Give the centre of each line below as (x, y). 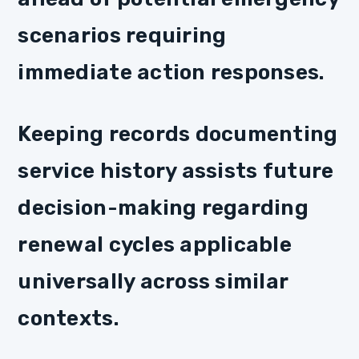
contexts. (69, 319)
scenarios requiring (122, 35)
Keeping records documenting (178, 134)
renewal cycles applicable (155, 245)
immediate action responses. (171, 72)
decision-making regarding (163, 208)
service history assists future (176, 171)
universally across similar (153, 282)
